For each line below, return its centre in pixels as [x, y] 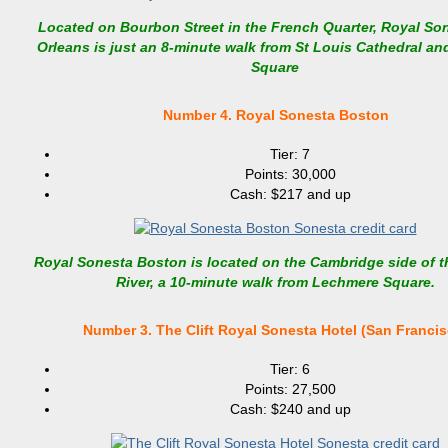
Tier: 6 [290, 369]
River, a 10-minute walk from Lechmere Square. [275, 281]
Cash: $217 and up [290, 193]
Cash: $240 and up [290, 409]
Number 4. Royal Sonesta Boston [270, 115]
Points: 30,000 [290, 173]
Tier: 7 [290, 153]
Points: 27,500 [290, 389]
